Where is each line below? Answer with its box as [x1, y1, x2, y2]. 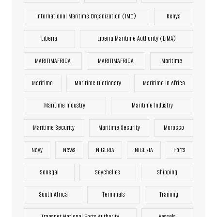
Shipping [157, 167, 178, 177]
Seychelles [95, 167, 121, 177]
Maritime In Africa [142, 78, 185, 88]
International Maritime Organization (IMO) [36, 11, 137, 21]
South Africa [38, 189, 68, 199]
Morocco [163, 123, 184, 132]
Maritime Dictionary [74, 78, 121, 88]
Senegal [39, 167, 59, 177]
